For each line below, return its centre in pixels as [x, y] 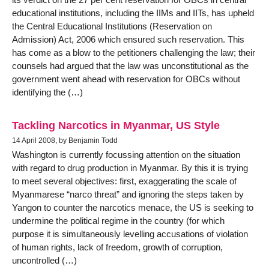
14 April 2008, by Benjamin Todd [65, 141]
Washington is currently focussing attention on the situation [126, 155]
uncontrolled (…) [44, 261]
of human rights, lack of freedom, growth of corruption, [117, 247]
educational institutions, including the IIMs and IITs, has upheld [133, 13]
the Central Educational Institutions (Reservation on [112, 26]
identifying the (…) [47, 92]
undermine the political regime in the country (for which [118, 221]
